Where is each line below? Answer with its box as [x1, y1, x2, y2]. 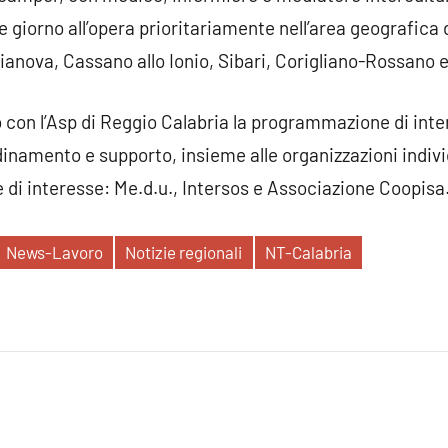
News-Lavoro [5, 242, 103, 263]
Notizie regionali [125, 242, 243, 263]
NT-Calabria [264, 242, 352, 263]
